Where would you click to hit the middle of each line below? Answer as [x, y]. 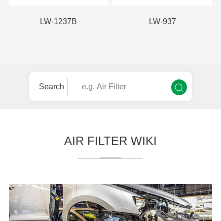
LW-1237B [59, 22]
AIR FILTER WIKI [110, 141]
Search [51, 87]
